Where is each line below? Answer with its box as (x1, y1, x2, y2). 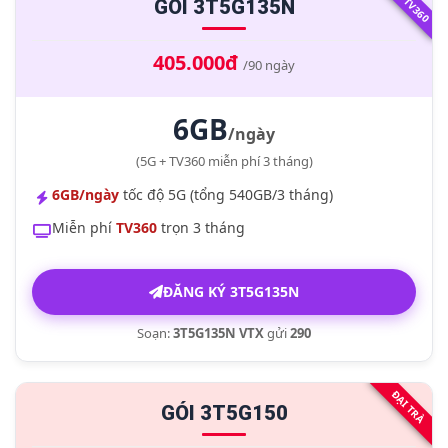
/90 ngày (243, 56, 295, 74)
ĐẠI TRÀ (388, 387, 428, 427)
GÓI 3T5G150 (160, 401, 288, 425)
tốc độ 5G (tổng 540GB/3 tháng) (119, 185, 333, 204)
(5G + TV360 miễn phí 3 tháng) (135, 152, 313, 170)
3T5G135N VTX (173, 324, 264, 342)
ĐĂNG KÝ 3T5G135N (163, 282, 299, 301)
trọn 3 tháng (157, 218, 245, 237)
